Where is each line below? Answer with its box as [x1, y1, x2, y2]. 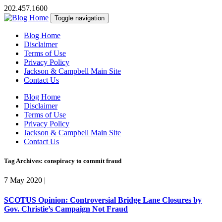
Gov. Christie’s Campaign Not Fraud [4, 204, 128, 213]
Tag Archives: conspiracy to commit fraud [4, 157, 121, 165]
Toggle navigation [55, 14, 105, 22]
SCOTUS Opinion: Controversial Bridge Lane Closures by [4, 195, 202, 204]
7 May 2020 [4, 176, 42, 185]
